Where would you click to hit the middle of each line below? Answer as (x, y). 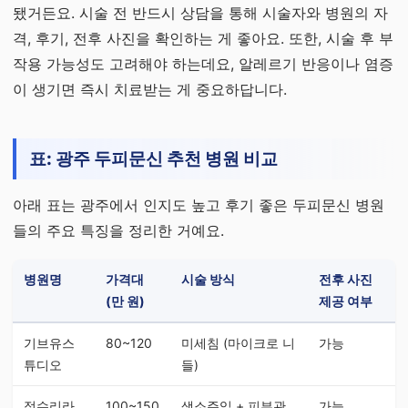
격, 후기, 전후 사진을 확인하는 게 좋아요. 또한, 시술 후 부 (203, 38)
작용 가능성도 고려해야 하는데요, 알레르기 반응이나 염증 (203, 64)
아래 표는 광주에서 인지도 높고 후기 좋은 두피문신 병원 (199, 205)
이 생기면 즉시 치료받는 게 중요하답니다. (150, 89)
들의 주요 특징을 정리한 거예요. (118, 230)
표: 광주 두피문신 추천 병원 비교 (153, 159)
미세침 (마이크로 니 (238, 343)
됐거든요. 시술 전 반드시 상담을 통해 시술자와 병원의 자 (200, 13)
